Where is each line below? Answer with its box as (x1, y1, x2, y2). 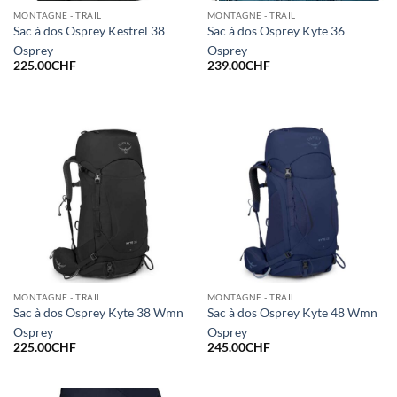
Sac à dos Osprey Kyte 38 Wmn (12, 305, 183, 320)
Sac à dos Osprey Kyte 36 (206, 23, 345, 38)
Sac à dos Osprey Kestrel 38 (12, 23, 165, 38)
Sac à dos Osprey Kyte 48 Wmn (206, 305, 378, 320)
